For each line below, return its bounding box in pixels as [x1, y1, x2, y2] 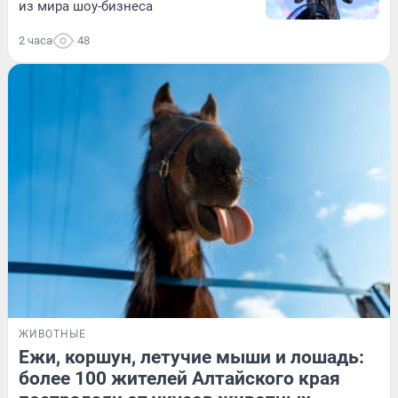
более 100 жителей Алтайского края [19, 368, 340, 390]
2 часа [19, 34, 52, 48]
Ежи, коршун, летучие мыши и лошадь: [19, 346, 364, 369]
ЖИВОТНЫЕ [19, 328, 86, 341]
